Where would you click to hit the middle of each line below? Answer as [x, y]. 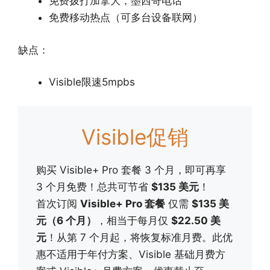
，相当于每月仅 [134, 220]
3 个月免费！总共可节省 [94, 187]
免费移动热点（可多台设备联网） [126, 18]
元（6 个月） [66, 220]
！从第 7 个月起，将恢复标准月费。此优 [140, 237]
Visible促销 [135, 137]
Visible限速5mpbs [92, 82]
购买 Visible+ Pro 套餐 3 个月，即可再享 [131, 170]
